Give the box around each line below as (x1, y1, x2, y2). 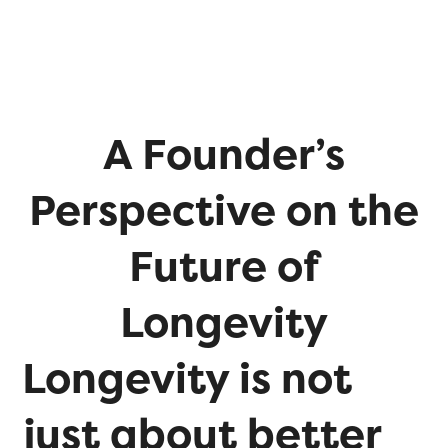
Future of (128, 237, 320, 295)
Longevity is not (22, 349, 353, 407)
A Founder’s (103, 125, 345, 183)
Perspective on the (29, 181, 419, 239)
